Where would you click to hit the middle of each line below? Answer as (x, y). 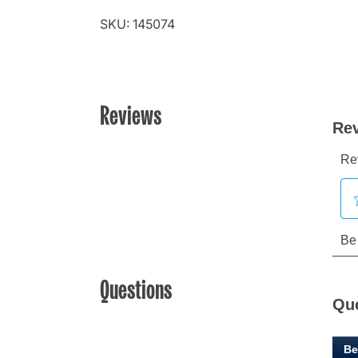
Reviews (131, 115)
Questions (136, 288)
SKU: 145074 (137, 24)
